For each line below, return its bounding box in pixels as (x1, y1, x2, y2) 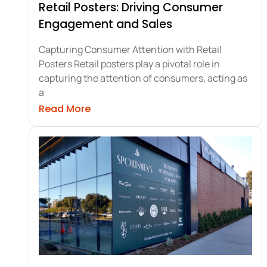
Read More (39, 102, 91, 116)
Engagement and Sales (39, 16, 172, 33)
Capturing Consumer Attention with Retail (39, 43, 222, 57)
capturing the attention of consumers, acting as (39, 72, 247, 85)
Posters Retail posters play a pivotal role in (39, 57, 220, 71)
